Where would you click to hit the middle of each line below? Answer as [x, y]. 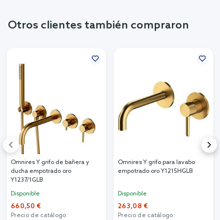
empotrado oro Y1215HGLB [155, 171]
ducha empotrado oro [41, 171]
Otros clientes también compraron [98, 25]
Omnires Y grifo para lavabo [156, 162]
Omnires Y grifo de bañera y [50, 162]
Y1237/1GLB [27, 180]
